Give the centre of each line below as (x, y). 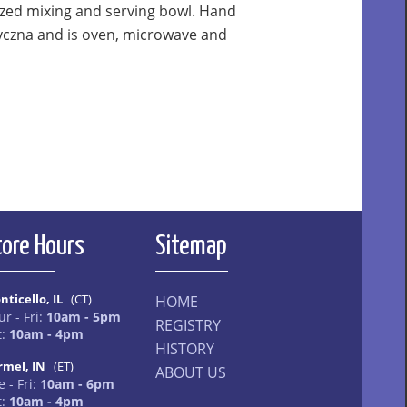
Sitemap (191, 246)
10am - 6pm (77, 384)
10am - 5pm (84, 317)
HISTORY (185, 349)
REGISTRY (188, 325)
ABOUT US (191, 372)
